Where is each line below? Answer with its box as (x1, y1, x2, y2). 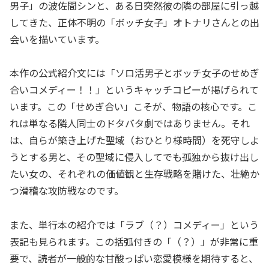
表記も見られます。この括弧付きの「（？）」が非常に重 (10, 234, 258, 249)
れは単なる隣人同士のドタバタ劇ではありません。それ (10, 116, 250, 131)
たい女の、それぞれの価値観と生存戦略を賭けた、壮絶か (10, 166, 259, 181)
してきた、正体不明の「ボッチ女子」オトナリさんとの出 (10, 14, 259, 29)
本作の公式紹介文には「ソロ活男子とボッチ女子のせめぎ (10, 65, 259, 80)
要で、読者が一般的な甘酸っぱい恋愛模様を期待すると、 (10, 251, 258, 266)
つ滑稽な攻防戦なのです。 (10, 183, 124, 198)
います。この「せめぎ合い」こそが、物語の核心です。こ (10, 99, 257, 114)
